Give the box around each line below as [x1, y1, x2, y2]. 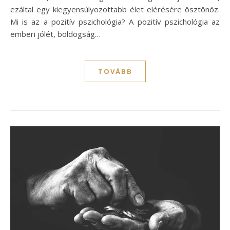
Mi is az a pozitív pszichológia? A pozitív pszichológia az [10, 16, 220, 27]
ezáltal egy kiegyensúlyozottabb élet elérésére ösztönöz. [10, 4, 220, 15]
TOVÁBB [98, 67, 132, 76]
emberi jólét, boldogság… [10, 29, 101, 40]
